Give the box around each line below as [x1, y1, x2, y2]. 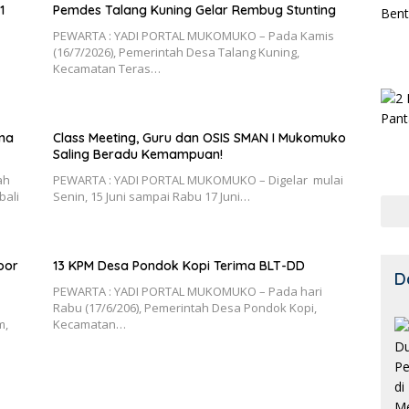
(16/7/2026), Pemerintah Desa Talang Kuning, [52, 43, 299, 60]
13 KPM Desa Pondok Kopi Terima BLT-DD [52, 257, 305, 274]
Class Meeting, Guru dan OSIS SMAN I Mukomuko [52, 129, 346, 146]
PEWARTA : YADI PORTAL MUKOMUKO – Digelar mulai [52, 171, 343, 188]
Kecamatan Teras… [52, 59, 161, 77]
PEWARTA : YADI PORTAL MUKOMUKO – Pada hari [52, 282, 322, 299]
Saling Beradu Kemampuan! [52, 145, 223, 163]
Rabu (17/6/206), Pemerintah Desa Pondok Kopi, [52, 299, 317, 316]
